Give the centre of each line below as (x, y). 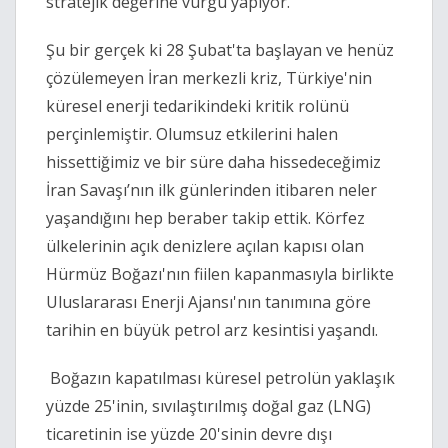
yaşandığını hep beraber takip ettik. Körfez (205, 218)
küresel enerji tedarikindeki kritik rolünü (197, 106)
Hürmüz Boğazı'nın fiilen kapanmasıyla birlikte (220, 274)
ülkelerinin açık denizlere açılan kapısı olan (205, 246)
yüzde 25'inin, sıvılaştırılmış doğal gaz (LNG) (208, 406)
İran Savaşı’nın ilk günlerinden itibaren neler (211, 190)
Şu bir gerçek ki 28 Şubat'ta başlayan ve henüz (220, 50)
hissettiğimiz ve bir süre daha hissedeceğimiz (213, 162)
